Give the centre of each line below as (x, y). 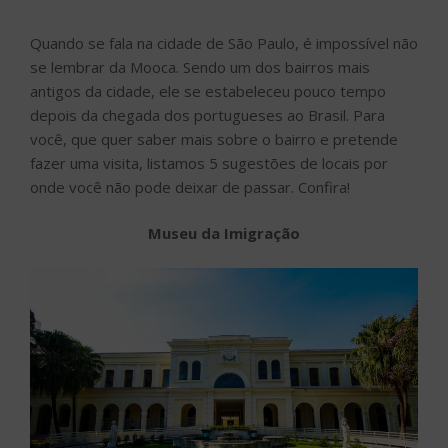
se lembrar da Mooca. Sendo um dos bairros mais (200, 66)
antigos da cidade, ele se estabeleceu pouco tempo (208, 90)
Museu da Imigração (224, 233)
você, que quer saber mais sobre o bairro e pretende (214, 138)
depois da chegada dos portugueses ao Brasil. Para (207, 114)
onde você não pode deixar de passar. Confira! (190, 186)
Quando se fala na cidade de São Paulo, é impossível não (224, 42)
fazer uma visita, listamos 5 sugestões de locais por (209, 162)
